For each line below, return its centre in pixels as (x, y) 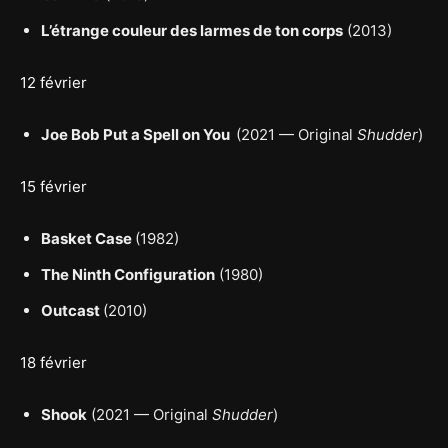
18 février (53, 362)
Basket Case (88, 238)
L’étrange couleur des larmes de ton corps (192, 30)
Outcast (72, 310)
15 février (53, 186)
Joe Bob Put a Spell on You (138, 134)
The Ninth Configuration (128, 274)
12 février (53, 82)
